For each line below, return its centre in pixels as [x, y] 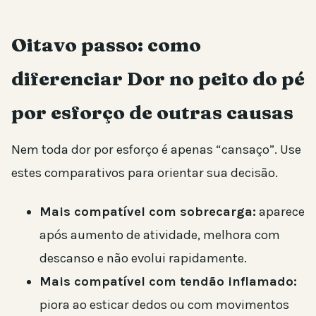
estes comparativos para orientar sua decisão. [145, 173]
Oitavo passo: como [106, 45]
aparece [280, 212]
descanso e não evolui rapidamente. [143, 259]
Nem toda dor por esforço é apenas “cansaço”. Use [156, 150]
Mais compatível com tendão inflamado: [168, 282]
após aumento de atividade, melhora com [160, 235]
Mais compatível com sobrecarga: [148, 212]
